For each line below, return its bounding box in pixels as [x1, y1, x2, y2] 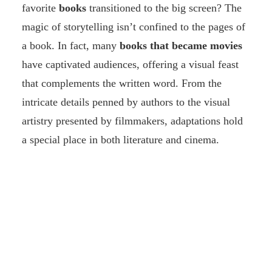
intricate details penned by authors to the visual [22, 96, 230, 109]
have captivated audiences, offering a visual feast [22, 58, 239, 71]
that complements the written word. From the [22, 77, 222, 90]
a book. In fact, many [22, 39, 120, 52]
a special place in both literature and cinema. [22, 134, 219, 146]
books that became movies [120, 39, 242, 52]
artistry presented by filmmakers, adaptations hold [22, 115, 243, 127]
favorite [22, 2, 59, 15]
